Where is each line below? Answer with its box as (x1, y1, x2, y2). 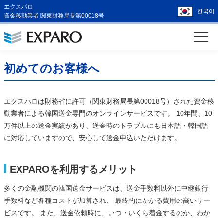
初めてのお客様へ (3, 62, 100, 75)
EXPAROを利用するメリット (9, 164, 137, 175)
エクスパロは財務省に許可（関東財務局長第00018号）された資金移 (3, 97, 214, 105)
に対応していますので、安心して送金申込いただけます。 (3, 134, 181, 142)
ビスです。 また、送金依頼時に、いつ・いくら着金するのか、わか (3, 209, 210, 217)
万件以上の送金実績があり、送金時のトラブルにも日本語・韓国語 (3, 122, 208, 129)
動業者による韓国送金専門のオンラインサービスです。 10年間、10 (3, 109, 212, 117)
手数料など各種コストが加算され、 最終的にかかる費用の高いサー (3, 197, 210, 204)
